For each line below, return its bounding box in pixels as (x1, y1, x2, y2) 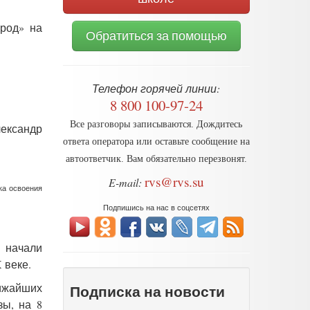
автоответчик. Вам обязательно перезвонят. (65, 152, 247, 164)
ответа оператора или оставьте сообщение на (62, 135, 250, 147)
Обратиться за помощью (85, 27, 227, 44)
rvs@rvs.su (144, 172, 204, 190)
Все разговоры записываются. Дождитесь (70, 118, 243, 129)
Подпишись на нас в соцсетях (102, 201, 210, 212)
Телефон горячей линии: (92, 80, 221, 95)
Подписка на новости (69, 281, 225, 302)
